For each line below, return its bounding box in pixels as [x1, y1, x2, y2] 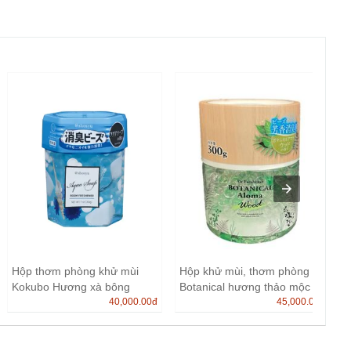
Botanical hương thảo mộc [179, 280, 310, 293]
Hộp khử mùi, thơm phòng [179, 264, 309, 277]
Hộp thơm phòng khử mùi [11, 264, 139, 277]
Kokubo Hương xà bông [11, 280, 130, 293]
